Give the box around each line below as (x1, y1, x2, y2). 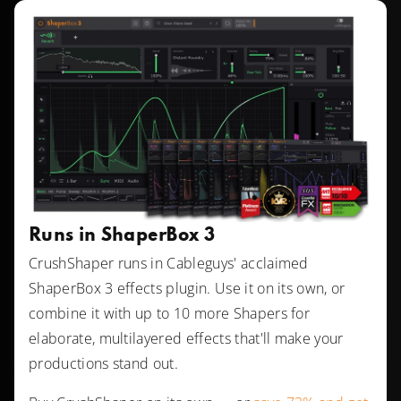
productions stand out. (29, 353, 179, 373)
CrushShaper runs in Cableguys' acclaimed (29, 252, 309, 273)
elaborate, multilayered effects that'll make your (29, 328, 344, 348)
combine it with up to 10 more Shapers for (29, 303, 311, 323)
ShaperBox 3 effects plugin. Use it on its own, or (29, 277, 346, 298)
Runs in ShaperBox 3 (29, 226, 216, 245)
